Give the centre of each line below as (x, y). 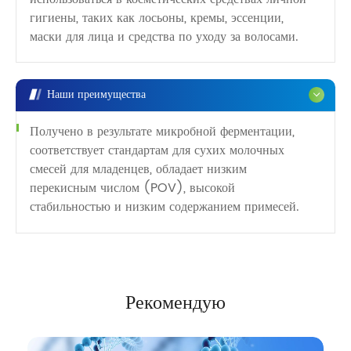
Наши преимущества (97, 94)
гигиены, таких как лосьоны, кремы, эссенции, (157, 18)
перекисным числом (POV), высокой (132, 188)
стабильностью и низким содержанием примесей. (165, 207)
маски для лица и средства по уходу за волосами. (164, 37)
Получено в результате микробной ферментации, (162, 132)
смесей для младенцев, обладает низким (138, 170)
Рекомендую (175, 304)
